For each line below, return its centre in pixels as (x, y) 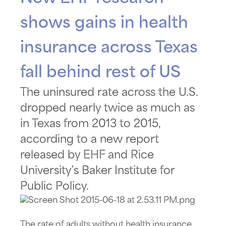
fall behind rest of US (100, 72)
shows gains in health (104, 23)
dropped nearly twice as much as (107, 108)
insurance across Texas (109, 48)
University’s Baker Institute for (97, 171)
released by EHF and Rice (87, 155)
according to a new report (90, 139)
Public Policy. (54, 186)
